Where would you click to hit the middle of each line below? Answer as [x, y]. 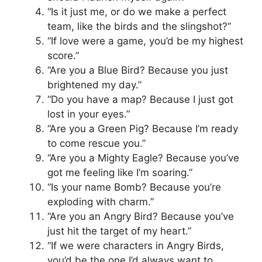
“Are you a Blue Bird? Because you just [138, 70]
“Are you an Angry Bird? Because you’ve [141, 217]
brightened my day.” [94, 85]
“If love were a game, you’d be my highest [145, 41]
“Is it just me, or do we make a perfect [137, 12]
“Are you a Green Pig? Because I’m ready [143, 129]
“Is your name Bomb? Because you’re [134, 187]
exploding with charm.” [101, 202]
